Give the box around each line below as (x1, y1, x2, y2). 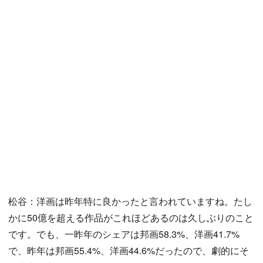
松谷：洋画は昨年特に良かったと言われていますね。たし (8, 194, 252, 208)
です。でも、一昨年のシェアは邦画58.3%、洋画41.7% (8, 227, 240, 241)
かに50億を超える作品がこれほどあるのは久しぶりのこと (8, 211, 254, 224)
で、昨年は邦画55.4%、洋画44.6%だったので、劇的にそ (8, 244, 249, 257)
